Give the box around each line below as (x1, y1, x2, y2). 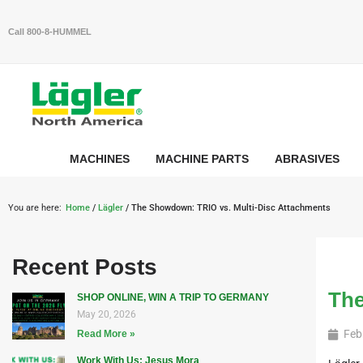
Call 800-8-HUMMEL (8, 26, 92, 36)
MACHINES (70, 152, 130, 166)
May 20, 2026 (76, 309, 136, 321)
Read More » (76, 328, 135, 340)
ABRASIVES (275, 152, 340, 166)
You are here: (8, 203, 62, 214)
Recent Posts (12, 254, 157, 280)
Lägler (98, 203, 123, 214)
